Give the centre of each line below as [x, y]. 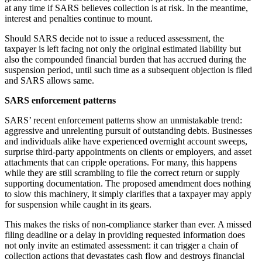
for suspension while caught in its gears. [78, 205]
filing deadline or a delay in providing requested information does [125, 235]
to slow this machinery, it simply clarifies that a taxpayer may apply [128, 194]
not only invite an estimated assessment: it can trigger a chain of [121, 246]
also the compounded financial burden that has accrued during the [125, 60]
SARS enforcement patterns [60, 101]
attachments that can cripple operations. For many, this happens [121, 163]
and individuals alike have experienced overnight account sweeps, [126, 142]
